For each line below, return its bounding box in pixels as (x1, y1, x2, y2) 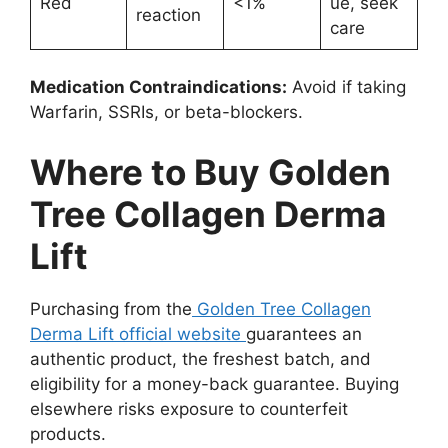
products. (30, 423, 106, 444)
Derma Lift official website (30, 323, 246, 344)
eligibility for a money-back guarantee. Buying (30, 373, 399, 394)
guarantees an (246, 323, 362, 344)
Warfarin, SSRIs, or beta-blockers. (30, 102, 303, 123)
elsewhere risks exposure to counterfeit (30, 398, 348, 419)
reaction (135, 4, 201, 25)
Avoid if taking (287, 77, 406, 98)
